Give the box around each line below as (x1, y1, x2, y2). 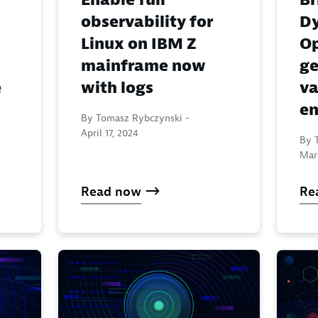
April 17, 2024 (81, 126, 138, 139)
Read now (81, 183, 141, 200)
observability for (81, 11, 213, 32)
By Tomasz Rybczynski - (81, 111, 190, 124)
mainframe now (81, 55, 206, 76)
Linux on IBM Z (81, 33, 197, 54)
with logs (81, 77, 153, 98)
